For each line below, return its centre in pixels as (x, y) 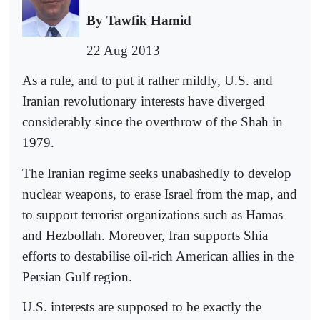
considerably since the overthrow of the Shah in (152, 122)
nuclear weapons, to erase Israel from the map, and (160, 194)
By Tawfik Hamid (139, 20)
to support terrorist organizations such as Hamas (152, 214)
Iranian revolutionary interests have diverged (144, 101)
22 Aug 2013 (123, 51)
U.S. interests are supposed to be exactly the (142, 307)
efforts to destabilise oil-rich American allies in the (158, 256)
